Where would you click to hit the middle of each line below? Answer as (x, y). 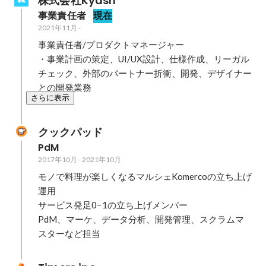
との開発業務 (65, 87)
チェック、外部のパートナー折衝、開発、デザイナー (145, 73)
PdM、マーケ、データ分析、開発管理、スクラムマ (141, 219)
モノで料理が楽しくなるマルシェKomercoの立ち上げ (145, 176)
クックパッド (71, 132)
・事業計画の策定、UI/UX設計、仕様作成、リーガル (144, 59)
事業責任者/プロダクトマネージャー (111, 45)
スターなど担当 (69, 233)
